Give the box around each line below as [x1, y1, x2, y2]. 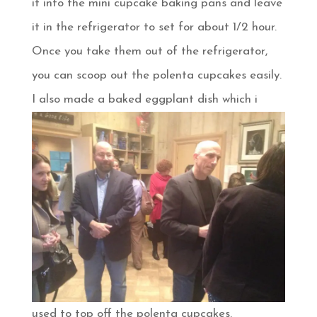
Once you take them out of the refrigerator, [31, 45, 267, 58]
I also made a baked [31, 93, 145, 106]
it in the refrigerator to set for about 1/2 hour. [31, 21, 277, 34]
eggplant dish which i [144, 93, 258, 106]
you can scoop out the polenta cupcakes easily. [31, 69, 282, 82]
